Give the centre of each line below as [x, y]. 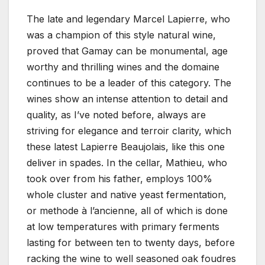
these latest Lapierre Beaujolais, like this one [126, 147]
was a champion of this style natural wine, [121, 35]
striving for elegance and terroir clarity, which [129, 131]
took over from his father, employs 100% [119, 179]
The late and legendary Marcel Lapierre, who [128, 19]
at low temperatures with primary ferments [123, 227]
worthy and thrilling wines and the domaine [123, 67]
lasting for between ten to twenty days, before [131, 243]
